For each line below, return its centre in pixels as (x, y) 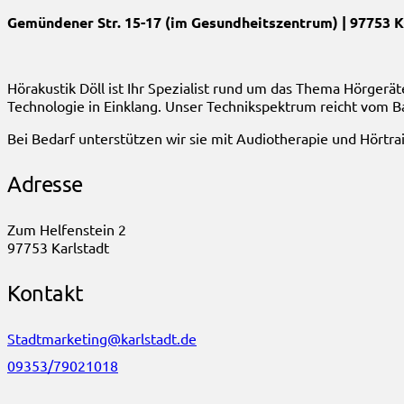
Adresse (45, 184)
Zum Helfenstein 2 (67, 230)
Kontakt (46, 293)
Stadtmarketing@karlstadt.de (102, 339)
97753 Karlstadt (58, 248)
